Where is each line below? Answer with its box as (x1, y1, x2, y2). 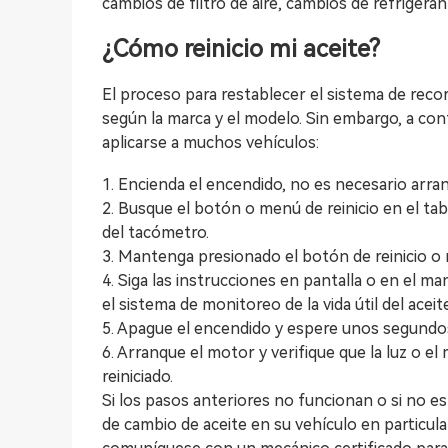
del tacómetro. (102, 223, 209, 242)
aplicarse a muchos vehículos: (102, 133, 319, 152)
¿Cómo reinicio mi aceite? (102, 35, 380, 63)
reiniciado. (102, 367, 173, 386)
